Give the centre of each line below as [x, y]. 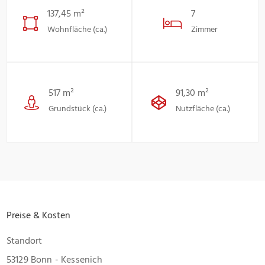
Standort [24, 240]
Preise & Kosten [38, 215]
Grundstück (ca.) [77, 108]
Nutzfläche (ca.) [203, 108]
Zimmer [204, 29]
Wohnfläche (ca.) [77, 29]
